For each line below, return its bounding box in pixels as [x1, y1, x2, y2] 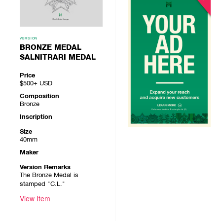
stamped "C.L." [20, 180, 65, 187]
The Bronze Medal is [20, 171, 78, 179]
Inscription [20, 112, 52, 121]
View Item [20, 193, 50, 203]
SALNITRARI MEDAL [20, 53, 96, 62]
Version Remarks [20, 163, 71, 171]
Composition [20, 92, 59, 100]
